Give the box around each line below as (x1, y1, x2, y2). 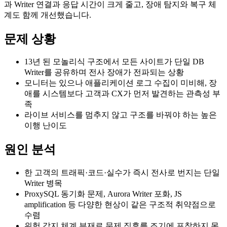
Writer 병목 (24, 179, 62, 188)
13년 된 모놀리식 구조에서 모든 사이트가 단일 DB (24, 57, 204, 66)
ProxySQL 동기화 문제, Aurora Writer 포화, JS (24, 190, 182, 199)
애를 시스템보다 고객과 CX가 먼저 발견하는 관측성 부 (24, 89, 220, 98)
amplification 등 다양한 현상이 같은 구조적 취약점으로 (24, 200, 216, 209)
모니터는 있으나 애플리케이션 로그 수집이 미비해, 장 (24, 79, 217, 88)
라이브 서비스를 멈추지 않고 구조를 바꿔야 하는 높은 (24, 110, 217, 120)
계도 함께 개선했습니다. (4, 10, 91, 19)
